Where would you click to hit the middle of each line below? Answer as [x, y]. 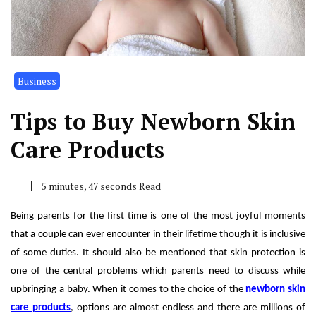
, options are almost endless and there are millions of [188, 308]
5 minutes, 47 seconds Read [101, 186]
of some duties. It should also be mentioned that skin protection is [158, 253]
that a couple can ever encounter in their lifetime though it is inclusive [158, 235]
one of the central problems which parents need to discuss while [158, 272]
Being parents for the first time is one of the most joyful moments [158, 217]
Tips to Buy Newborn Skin [153, 122]
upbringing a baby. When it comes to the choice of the [128, 290]
